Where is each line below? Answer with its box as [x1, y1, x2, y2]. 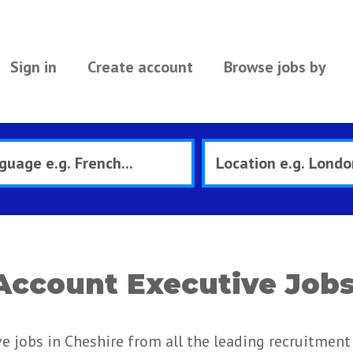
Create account [87, 57, 193, 77]
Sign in [9, 57, 57, 77]
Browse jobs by [223, 57, 326, 77]
